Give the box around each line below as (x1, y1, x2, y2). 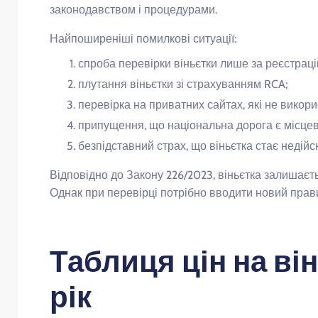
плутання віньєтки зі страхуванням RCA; (78, 77, 287, 92)
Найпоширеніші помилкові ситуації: (50, 32, 236, 46)
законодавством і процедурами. (50, 3, 217, 17)
